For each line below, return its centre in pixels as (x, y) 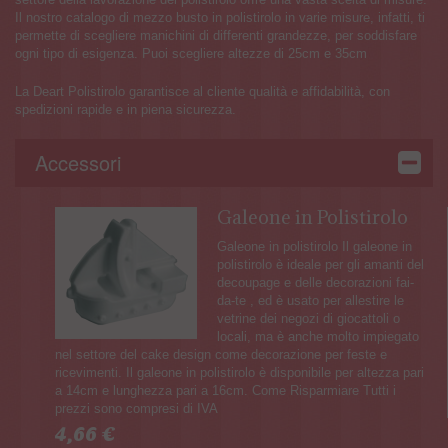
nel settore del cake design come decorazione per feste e (221, 354)
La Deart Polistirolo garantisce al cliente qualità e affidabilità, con (202, 91)
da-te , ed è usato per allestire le (310, 300)
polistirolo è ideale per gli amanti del (320, 264)
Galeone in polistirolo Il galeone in (314, 246)
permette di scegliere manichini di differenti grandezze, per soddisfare (216, 35)
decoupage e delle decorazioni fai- (315, 282)
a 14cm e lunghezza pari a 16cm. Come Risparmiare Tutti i (225, 390)
